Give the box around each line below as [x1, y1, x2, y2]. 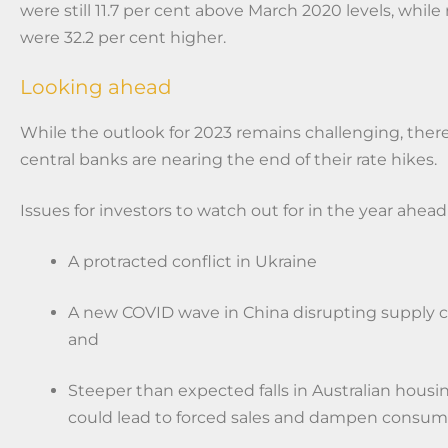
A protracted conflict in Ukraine [68, 251, 317, 271]
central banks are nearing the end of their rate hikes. [20, 149, 445, 169]
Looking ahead [20, 74, 172, 99]
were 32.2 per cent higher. [20, 27, 226, 47]
